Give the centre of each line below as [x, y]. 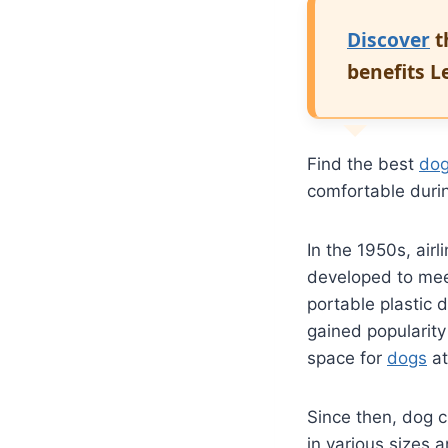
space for [347, 357]
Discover [388, 39]
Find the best [363, 163]
